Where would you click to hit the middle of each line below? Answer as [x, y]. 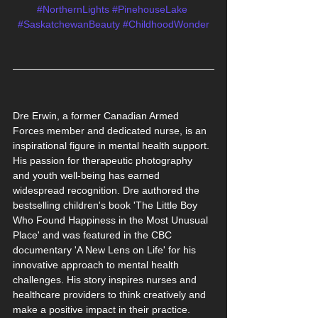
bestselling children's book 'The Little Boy [106, 205]
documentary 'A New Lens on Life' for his [106, 250]
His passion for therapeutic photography [104, 160]
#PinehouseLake [150, 9]
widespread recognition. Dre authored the [108, 190]
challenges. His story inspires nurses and [106, 279]
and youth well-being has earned [88, 175]
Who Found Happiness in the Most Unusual [112, 220]
